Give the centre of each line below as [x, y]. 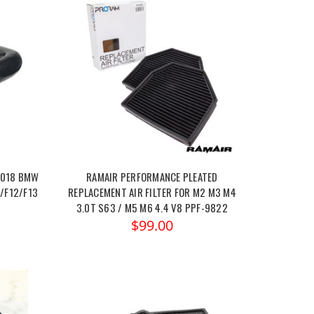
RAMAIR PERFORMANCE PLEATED [152, 177]
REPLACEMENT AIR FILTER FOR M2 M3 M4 [152, 192]
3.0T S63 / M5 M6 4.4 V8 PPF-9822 [152, 208]
